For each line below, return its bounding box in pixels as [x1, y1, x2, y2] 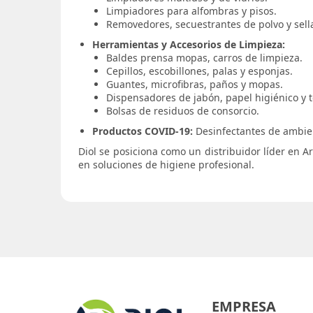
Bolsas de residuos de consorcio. [106, 104, 259, 117]
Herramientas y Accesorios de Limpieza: [92, 38, 285, 51]
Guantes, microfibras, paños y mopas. [106, 78, 283, 91]
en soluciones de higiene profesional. [78, 158, 254, 171]
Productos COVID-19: [92, 124, 193, 138]
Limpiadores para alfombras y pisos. [106, 4, 277, 17]
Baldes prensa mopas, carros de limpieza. [106, 51, 303, 64]
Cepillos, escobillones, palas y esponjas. [106, 64, 293, 78]
